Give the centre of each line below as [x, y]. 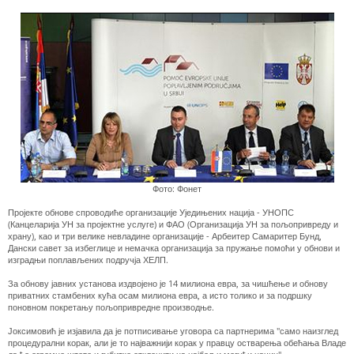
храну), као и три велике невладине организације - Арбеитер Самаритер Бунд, [165, 236]
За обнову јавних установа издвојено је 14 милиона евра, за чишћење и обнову [168, 284]
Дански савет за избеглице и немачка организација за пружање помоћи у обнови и [174, 248]
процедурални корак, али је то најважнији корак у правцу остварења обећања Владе [177, 343]
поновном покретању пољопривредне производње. [111, 307]
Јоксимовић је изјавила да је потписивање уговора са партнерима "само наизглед [173, 331]
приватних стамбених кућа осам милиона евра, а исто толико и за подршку [160, 296]
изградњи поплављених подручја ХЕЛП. [88, 260]
